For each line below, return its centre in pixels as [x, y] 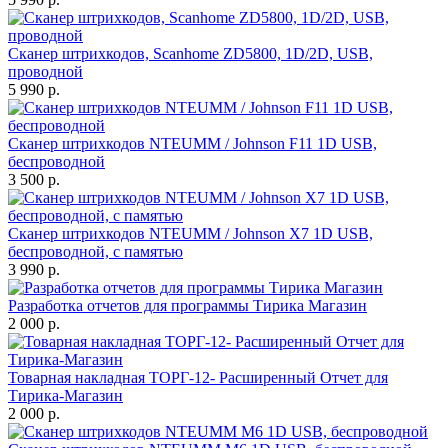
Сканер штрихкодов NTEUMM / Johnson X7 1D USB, [190, 234]
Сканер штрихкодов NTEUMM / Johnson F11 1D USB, [192, 144]
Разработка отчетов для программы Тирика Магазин [187, 306]
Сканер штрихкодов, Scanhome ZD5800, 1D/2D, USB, [190, 54]
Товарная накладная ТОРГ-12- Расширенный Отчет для [198, 378]
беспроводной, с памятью [95, 252]
